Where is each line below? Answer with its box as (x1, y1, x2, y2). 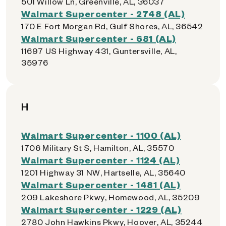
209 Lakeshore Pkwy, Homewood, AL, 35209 (21, 192, 200, 202)
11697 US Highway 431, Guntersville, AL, (21, 45, 177, 56)
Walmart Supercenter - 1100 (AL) (21, 129, 181, 141)
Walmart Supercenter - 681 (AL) (21, 32, 176, 44)
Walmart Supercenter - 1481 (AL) (21, 179, 181, 190)
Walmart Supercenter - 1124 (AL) (21, 154, 180, 165)
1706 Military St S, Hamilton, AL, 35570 (21, 142, 175, 153)
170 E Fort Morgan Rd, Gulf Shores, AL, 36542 (21, 21, 203, 31)
